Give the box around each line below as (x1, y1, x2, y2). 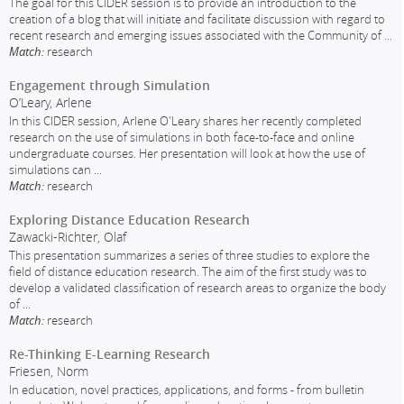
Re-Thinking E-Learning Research (9, 344, 211, 363)
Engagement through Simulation (9, 76, 211, 94)
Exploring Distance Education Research (9, 210, 251, 228)
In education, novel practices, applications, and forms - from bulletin (9, 381, 365, 398)
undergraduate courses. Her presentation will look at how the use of (9, 144, 366, 161)
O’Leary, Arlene (9, 94, 93, 111)
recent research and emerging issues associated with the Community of (9, 26, 382, 43)
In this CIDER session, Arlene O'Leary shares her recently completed (9, 112, 363, 129)
